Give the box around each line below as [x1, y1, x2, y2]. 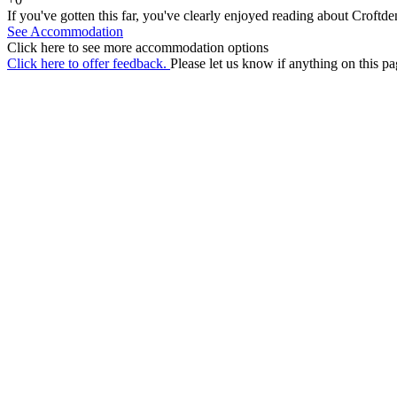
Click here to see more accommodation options [7, 39, 269, 55]
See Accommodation [7, 23, 123, 39]
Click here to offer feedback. [7, 55, 170, 71]
